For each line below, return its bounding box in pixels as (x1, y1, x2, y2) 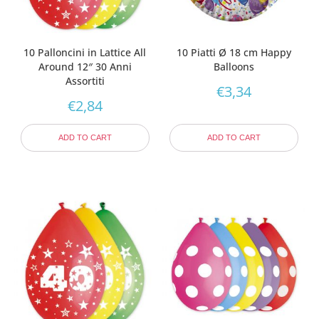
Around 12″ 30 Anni (38, 59, 132, 73)
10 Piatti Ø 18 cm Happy (177, 45, 292, 59)
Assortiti (65, 73, 105, 88)
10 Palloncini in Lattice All (23, 45, 147, 59)
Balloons (214, 59, 255, 73)
